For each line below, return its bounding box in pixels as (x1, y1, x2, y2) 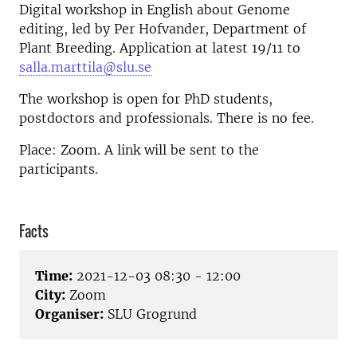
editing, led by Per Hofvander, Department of (19, 21, 306, 37)
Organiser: (35, 306, 104, 323)
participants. (19, 161, 98, 177)
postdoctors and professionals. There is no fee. (19, 110, 314, 126)
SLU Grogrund (104, 306, 197, 323)
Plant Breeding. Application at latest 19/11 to (19, 40, 300, 56)
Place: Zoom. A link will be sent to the (19, 142, 259, 158)
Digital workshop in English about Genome (19, 2, 290, 18)
